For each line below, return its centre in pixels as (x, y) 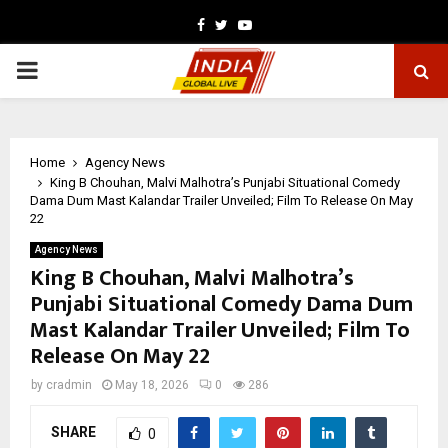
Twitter (249, 24)
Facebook (234, 24)
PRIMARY (66, 70)
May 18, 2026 (152, 385)
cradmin (69, 385)
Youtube (277, 24)
